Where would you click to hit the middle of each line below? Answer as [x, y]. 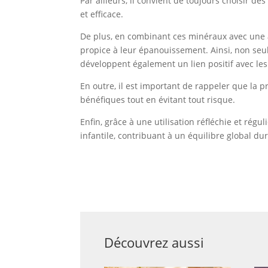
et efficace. [102, 14]
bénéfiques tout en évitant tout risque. [158, 99]
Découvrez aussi [154, 242]
